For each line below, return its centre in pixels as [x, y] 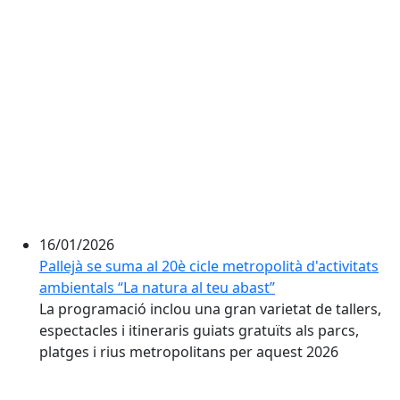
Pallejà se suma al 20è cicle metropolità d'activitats [209, 266]
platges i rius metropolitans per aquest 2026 [189, 352]
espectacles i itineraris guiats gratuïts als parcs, [199, 330]
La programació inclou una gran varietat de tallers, [210, 309]
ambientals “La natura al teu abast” [157, 287]
